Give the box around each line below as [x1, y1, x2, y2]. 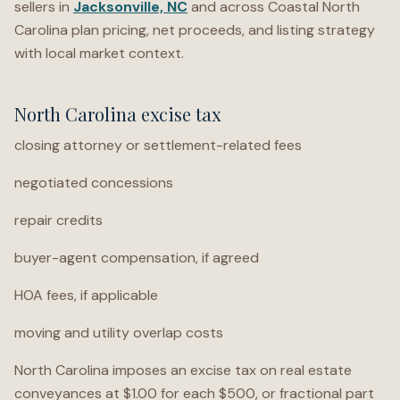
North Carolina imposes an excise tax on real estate [14, 361, 352, 379]
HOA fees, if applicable [14, 286, 158, 304]
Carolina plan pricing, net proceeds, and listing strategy [14, 21, 375, 39]
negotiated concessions [14, 173, 173, 192]
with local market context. [14, 44, 184, 62]
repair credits [14, 211, 103, 229]
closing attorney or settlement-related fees [14, 136, 302, 154]
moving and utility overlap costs [14, 323, 223, 342]
